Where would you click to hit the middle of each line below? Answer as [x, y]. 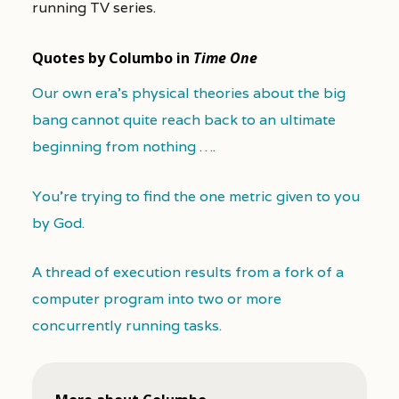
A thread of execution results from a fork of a [187, 273]
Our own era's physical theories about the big [188, 93]
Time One [225, 57]
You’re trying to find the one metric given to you [195, 196]
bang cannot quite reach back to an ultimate [183, 119]
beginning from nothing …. [123, 146]
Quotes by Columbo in [112, 57]
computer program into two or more [156, 299]
